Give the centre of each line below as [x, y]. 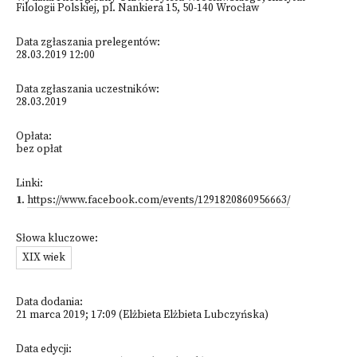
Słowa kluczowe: [57, 239]
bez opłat [39, 149]
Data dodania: [49, 302]
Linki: [29, 184]
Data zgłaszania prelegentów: [88, 43]
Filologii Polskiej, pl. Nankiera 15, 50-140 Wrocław [137, 8]
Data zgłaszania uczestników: [88, 90]
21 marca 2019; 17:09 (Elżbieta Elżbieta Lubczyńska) [142, 315]
